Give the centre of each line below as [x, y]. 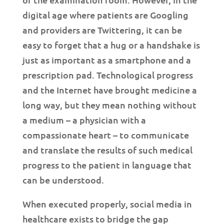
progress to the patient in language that [107, 165]
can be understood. [63, 180]
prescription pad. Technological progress [107, 75]
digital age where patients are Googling [105, 15]
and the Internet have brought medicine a [109, 90]
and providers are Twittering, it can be [102, 30]
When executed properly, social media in [107, 204]
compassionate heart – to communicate [105, 135]
